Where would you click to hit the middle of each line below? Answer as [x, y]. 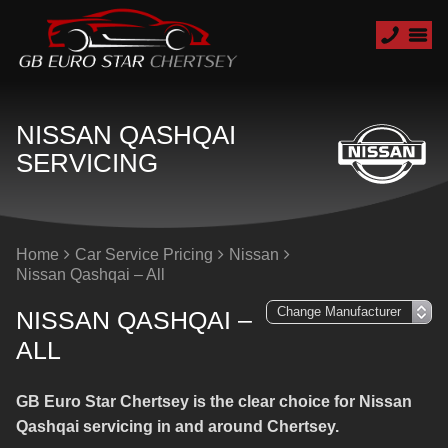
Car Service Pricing [144, 254]
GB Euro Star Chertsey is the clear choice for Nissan [214, 401]
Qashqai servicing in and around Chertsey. [177, 426]
